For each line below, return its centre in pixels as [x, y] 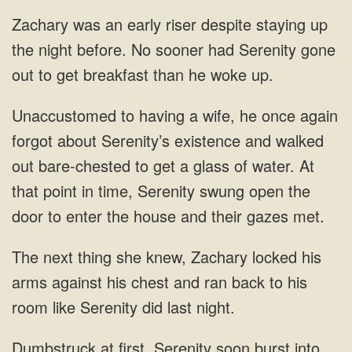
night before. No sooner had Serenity [165, 49]
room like [44, 307]
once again [297, 115]
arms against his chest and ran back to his [159, 282]
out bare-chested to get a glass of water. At [163, 165]
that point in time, [72, 191]
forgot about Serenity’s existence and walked [168, 140]
